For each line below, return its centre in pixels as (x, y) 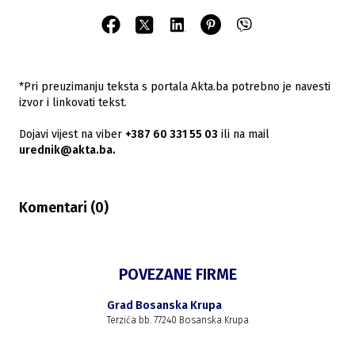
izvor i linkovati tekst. (73, 103)
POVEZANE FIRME (177, 274)
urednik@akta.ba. (67, 150)
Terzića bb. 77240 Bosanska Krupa (177, 320)
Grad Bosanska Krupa (164, 305)
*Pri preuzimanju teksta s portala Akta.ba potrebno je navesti (175, 87)
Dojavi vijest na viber (71, 134)
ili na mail (244, 134)
